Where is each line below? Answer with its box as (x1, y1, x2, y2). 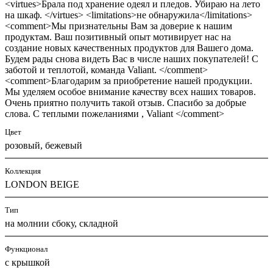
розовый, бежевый (5, 140, 82, 151)
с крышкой (5, 257, 50, 268)
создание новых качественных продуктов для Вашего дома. (5, 42, 253, 53)
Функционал (5, 244, 48, 253)
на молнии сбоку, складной (5, 218, 118, 229)
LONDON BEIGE (5, 179, 79, 190)
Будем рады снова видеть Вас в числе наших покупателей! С (5, 53, 258, 64)
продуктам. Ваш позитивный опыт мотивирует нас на (5, 31, 231, 42)
